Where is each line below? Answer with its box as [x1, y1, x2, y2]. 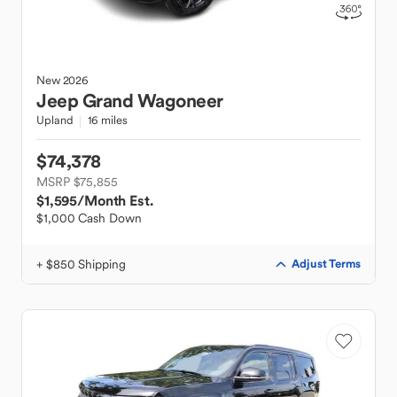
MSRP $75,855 [36, 174, 118, 190]
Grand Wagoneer [82, 89, 223, 113]
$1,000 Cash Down [36, 210, 142, 226]
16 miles [88, 113, 128, 128]
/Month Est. [77, 191, 153, 209]
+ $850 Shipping [36, 256, 126, 272]
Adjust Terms [292, 256, 361, 271]
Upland [36, 113, 74, 128]
